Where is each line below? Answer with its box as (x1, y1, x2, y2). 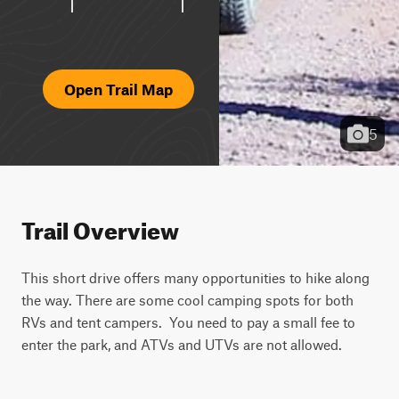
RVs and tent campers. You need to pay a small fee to (21, 313, 355, 330)
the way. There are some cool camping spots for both (21, 291, 354, 308)
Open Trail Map (64, 80, 173, 98)
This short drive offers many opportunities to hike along (21, 269, 370, 286)
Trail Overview (21, 208, 179, 245)
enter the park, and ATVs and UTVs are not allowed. (21, 336, 342, 353)
